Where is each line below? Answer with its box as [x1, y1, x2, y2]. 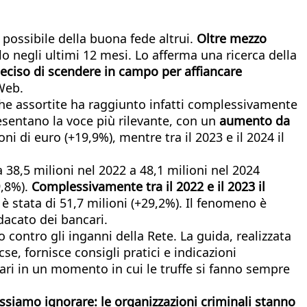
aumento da [216, 112, 290, 129]
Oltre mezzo [193, 29, 267, 47]
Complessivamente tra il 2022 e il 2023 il [32, 177, 265, 195]
